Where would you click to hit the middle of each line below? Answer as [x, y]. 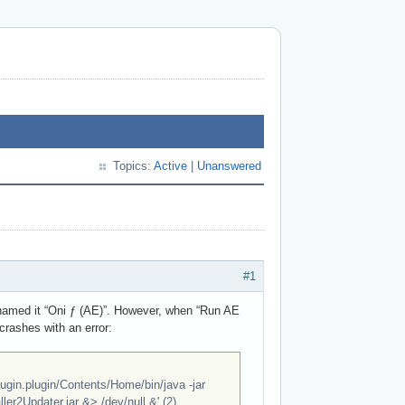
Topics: [133, 166]
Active [170, 166]
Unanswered [229, 166]
